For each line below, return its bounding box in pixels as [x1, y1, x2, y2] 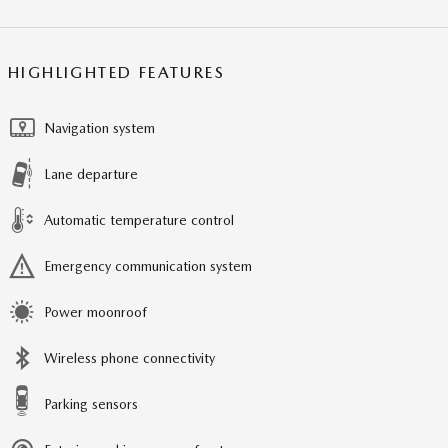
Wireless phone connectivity [44, 349, 215, 366]
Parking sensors [44, 395, 138, 412]
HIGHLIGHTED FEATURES [8, 62, 225, 82]
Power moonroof [44, 303, 147, 320]
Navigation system [44, 119, 155, 136]
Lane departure [44, 165, 138, 182]
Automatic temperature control [44, 211, 234, 228]
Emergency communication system [44, 257, 252, 274]
